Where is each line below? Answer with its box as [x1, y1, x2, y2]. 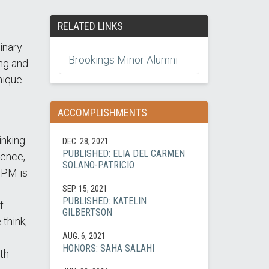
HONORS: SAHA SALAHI [62, 243, 154, 254]
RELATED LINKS [58, 19, 123, 32]
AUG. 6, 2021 [62, 231, 106, 241]
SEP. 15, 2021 [62, 184, 107, 193]
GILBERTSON [62, 207, 112, 218]
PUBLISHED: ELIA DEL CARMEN [62, 148, 185, 159]
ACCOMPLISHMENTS [58, 106, 147, 119]
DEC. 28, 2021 [62, 136, 109, 146]
